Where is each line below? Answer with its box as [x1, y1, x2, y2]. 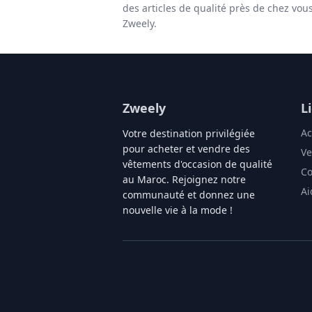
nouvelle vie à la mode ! [123, 203, 233, 217]
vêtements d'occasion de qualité [123, 157, 272, 171]
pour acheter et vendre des [123, 142, 250, 155]
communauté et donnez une [123, 188, 255, 201]
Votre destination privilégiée [123, 127, 255, 140]
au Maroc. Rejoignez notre [123, 173, 246, 186]
